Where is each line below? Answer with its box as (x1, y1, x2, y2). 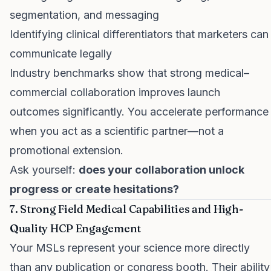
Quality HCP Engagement (10, 221, 142, 235)
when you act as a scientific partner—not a (10, 125, 224, 137)
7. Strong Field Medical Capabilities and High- (10, 202, 243, 216)
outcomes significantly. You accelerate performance (10, 105, 269, 118)
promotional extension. (10, 144, 123, 157)
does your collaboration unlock (79, 163, 244, 176)
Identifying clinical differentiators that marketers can (10, 28, 269, 41)
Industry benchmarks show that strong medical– (10, 67, 249, 79)
